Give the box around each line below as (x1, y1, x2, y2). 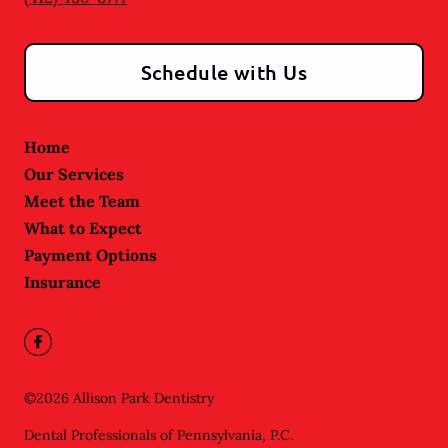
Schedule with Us (140, 59, 308, 86)
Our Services (24, 164, 124, 185)
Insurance (24, 272, 101, 293)
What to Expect (24, 218, 142, 239)
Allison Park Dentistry (73, 389, 214, 408)
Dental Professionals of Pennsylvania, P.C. (24, 426, 293, 445)
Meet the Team (24, 191, 140, 212)
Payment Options (24, 245, 157, 266)
